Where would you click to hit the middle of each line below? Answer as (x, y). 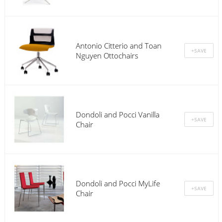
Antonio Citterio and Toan (118, 45)
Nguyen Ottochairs (107, 55)
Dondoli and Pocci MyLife (118, 183)
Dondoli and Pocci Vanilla (117, 114)
